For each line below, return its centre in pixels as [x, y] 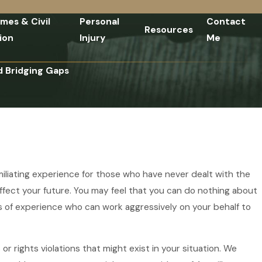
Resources [168, 30]
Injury [92, 38]
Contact [226, 22]
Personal [99, 22]
